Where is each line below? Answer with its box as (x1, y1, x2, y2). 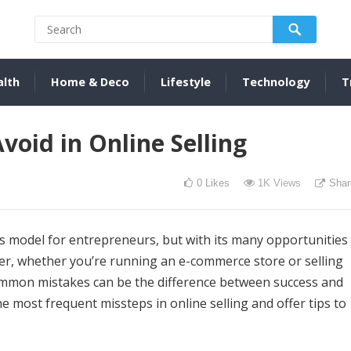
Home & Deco (51, 74, 129, 89)
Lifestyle (161, 74, 211, 89)
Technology (242, 74, 310, 89)
